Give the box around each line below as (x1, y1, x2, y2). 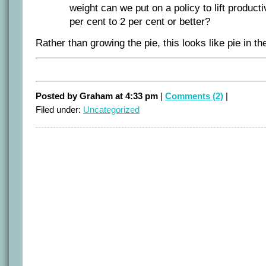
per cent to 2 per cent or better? (69, 16, 210, 28)
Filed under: (36, 104, 83, 115)
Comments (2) (165, 91, 223, 102)
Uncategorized (83, 104, 140, 115)
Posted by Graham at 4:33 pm (36, 91, 160, 102)
